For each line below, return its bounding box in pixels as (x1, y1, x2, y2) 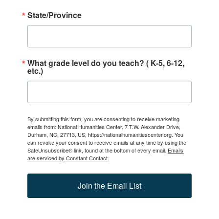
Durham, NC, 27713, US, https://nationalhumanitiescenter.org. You (27, 130, 184, 138)
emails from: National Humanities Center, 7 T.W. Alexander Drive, (27, 122, 181, 131)
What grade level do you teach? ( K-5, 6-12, (27, 57, 185, 68)
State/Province (27, 9, 82, 21)
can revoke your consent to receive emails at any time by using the (27, 138, 187, 146)
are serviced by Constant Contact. (27, 153, 109, 162)
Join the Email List (78, 179, 141, 191)
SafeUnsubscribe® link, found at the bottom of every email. (27, 146, 168, 154)
